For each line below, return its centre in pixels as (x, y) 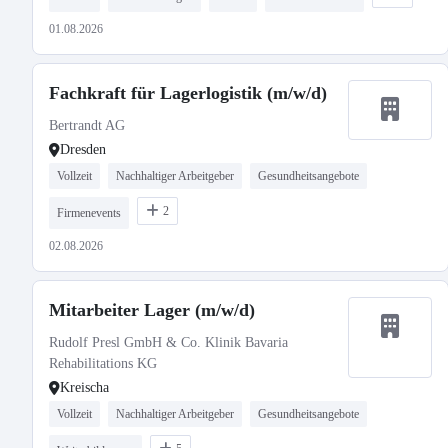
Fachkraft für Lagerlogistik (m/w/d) (188, 93)
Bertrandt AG (87, 125)
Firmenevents (89, 213)
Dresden (83, 149)
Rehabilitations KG (103, 363)
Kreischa (84, 387)
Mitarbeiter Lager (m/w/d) (152, 310)
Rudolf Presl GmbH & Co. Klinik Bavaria (168, 342)
